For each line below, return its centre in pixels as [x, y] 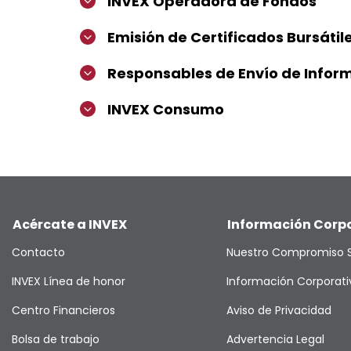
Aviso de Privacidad [279, 310]
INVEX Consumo [166, 109]
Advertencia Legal [275, 339]
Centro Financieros [63, 310]
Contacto [38, 252]
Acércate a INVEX [70, 224]
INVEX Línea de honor [69, 281]
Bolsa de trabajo [56, 339]
